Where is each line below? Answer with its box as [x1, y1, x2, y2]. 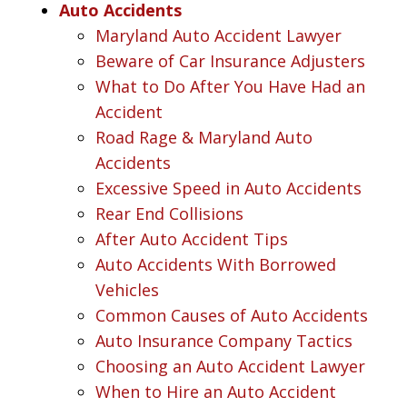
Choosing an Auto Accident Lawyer [95, 354, 365, 377]
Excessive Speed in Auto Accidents [95, 176, 362, 199]
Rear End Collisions [95, 202, 243, 224]
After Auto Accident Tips [95, 227, 288, 250]
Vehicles [95, 278, 159, 301]
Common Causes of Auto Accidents [95, 303, 368, 326]
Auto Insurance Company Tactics [95, 329, 352, 352]
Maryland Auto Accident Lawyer [95, 24, 342, 46]
